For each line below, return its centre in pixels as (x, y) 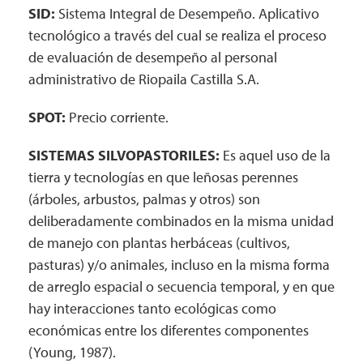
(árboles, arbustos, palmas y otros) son (144, 199)
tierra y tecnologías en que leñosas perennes (163, 177)
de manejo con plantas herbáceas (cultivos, (159, 243)
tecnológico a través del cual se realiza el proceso (177, 35)
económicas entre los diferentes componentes (169, 330)
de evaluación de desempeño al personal (153, 57)
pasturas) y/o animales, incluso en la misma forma (179, 265)
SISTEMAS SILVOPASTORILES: (124, 155)
